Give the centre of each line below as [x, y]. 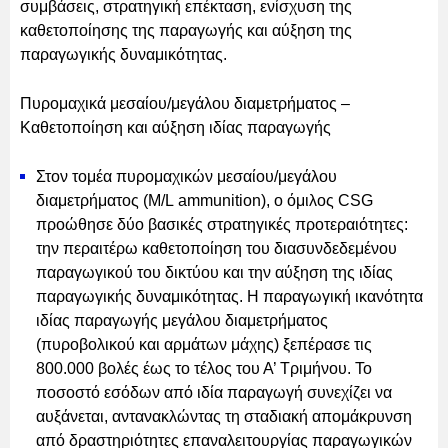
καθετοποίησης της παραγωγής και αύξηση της [186, 30]
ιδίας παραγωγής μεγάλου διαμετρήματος [182, 320]
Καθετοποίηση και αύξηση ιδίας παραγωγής [175, 127]
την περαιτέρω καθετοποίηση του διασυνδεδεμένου [216, 248]
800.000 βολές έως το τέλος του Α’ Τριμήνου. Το [204, 368]
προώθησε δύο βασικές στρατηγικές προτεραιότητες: [222, 224]
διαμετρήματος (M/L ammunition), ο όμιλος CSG [204, 200]
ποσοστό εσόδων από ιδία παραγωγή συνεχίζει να [214, 392]
